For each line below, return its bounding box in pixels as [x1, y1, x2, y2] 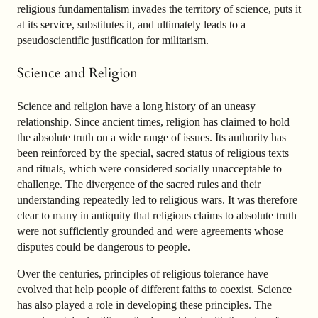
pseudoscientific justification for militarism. [17, 33, 209, 46]
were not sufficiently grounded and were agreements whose [17, 225, 283, 238]
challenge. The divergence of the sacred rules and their [17, 178, 261, 191]
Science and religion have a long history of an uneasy [17, 100, 256, 113]
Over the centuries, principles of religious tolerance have [17, 268, 268, 280]
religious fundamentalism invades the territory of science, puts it [17, 2, 301, 15]
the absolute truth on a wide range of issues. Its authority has [17, 131, 286, 144]
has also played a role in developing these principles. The [17, 299, 272, 312]
